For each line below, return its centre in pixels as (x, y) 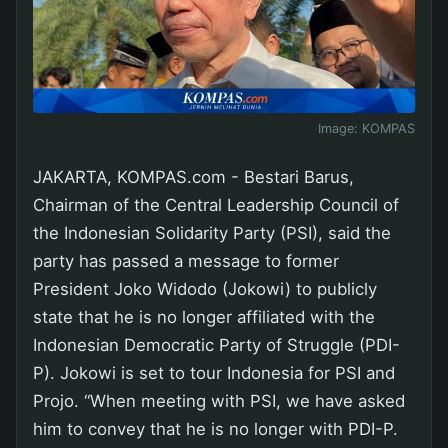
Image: (340, 129)
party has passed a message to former (186, 261)
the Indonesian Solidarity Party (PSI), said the (212, 233)
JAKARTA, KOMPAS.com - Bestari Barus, (193, 177)
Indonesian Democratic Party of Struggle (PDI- (216, 345)
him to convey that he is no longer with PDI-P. (215, 429)
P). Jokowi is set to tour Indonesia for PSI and (214, 373)
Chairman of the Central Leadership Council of (216, 205)
